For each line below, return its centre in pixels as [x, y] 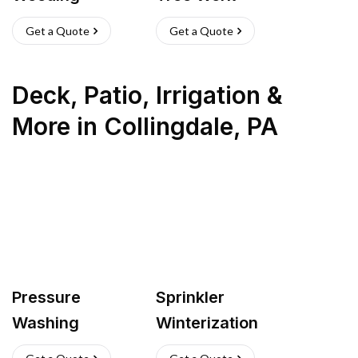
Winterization [207, 323]
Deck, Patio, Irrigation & [147, 95]
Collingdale [169, 126]
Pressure [46, 297]
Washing [46, 323]
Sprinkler [190, 297]
